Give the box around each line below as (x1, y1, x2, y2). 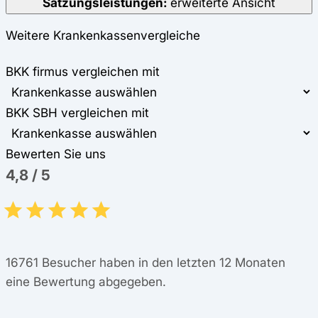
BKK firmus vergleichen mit (6, 64, 160, 79)
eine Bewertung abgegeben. (6, 273, 166, 289)
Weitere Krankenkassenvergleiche (6, 28, 200, 43)
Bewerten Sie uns (6, 146, 106, 162)
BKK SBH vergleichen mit (6, 105, 149, 121)
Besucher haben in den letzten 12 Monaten (38, 254, 285, 270)
